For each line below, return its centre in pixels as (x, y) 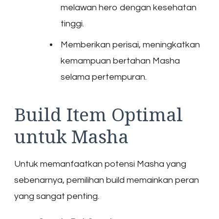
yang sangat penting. (57, 197)
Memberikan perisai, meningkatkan (130, 44)
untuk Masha (71, 136)
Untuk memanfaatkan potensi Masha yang (100, 164)
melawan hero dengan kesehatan (129, 7)
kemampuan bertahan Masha (120, 61)
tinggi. (72, 23)
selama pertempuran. (104, 77)
